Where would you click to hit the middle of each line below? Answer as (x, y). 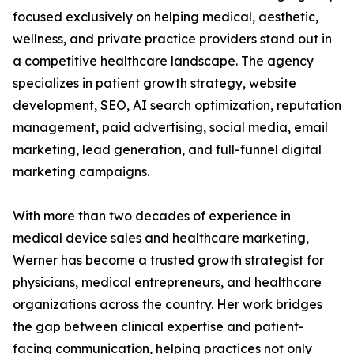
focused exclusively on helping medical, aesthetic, (166, 17)
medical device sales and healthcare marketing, (161, 238)
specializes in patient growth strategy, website (154, 83)
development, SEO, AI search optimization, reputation (177, 105)
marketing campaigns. (81, 172)
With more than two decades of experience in (152, 216)
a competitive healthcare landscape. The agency (163, 61)
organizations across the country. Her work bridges (168, 305)
